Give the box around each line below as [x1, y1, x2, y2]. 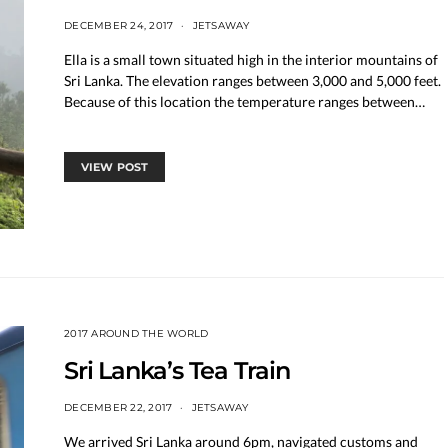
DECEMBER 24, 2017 [64, 18, 174, 32]
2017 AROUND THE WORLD [64, 326, 209, 340]
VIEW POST [81, 159, 149, 174]
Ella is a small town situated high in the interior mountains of [64, 50, 438, 68]
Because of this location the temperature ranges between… [64, 92, 425, 110]
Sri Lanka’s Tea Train [64, 355, 290, 385]
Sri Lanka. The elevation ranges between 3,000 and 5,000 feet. [64, 71, 441, 89]
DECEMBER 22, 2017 [64, 400, 173, 414]
